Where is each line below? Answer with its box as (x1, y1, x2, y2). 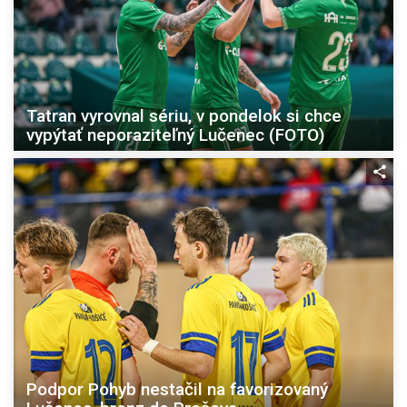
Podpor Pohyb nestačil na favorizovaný (26, 378, 328, 400)
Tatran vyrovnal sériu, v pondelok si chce (26, 105, 342, 127)
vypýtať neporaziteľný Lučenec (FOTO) (26, 124, 324, 146)
